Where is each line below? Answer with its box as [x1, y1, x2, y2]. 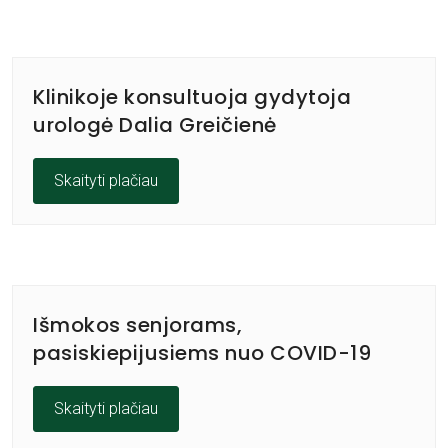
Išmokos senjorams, [33, 311, 242, 339]
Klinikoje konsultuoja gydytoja [33, 83, 351, 111]
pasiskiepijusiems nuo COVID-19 [33, 339, 371, 367]
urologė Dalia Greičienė [33, 111, 277, 139]
